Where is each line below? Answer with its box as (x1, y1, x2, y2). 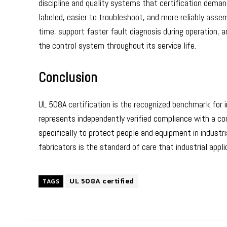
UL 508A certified (69, 176, 134, 186)
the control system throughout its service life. (39, 40, 196, 51)
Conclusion (39, 69, 97, 86)
